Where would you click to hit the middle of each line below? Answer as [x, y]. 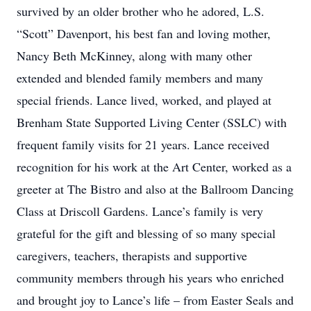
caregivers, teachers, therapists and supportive [132, 255]
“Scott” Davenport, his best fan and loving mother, [144, 33]
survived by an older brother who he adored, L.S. [141, 11]
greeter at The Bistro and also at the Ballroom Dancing [155, 189]
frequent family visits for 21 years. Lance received [143, 144]
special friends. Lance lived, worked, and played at [144, 100]
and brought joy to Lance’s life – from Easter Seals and [155, 300]
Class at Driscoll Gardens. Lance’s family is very [140, 211]
